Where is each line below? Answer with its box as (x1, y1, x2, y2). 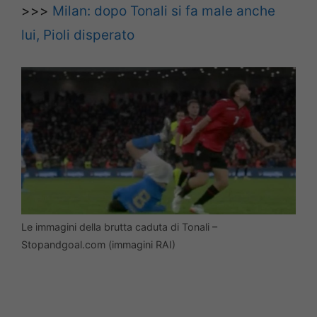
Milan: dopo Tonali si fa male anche (52, 2, 275, 19)
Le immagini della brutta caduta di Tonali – (21, 220, 217, 233)
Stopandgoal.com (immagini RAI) (21, 238, 175, 250)
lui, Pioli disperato (21, 26, 134, 43)
